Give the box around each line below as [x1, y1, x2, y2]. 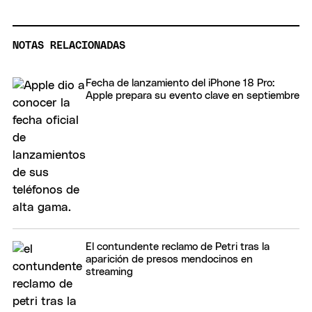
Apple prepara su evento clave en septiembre [86, 91, 299, 102]
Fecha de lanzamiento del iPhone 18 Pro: [86, 78, 274, 89]
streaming [86, 267, 133, 278]
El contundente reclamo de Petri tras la [86, 242, 270, 253]
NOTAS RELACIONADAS [13, 40, 125, 52]
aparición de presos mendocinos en [86, 254, 253, 265]
